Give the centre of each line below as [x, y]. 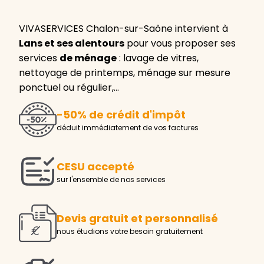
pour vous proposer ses [180, 43]
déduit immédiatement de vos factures [128, 128]
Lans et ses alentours [72, 43]
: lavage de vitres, [158, 58]
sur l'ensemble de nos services [111, 180]
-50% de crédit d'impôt [121, 115]
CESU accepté [95, 167]
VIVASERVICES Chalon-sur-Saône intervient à [123, 28]
